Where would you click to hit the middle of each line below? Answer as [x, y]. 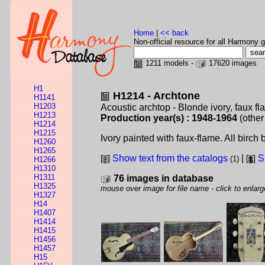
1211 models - [169, 63]
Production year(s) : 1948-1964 [169, 118]
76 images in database [164, 178]
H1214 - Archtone [156, 96]
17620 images [232, 63]
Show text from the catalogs [170, 158]
